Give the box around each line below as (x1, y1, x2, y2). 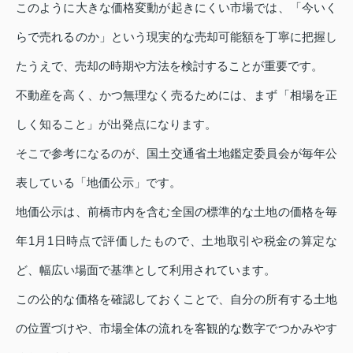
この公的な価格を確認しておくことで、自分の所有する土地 (16, 292, 337, 307)
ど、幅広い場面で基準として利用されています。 (16, 263, 276, 277)
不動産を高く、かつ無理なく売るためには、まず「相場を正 (16, 88, 337, 102)
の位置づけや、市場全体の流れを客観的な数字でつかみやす (16, 321, 337, 336)
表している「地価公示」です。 (16, 176, 181, 190)
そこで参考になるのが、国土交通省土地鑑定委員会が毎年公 (16, 147, 337, 161)
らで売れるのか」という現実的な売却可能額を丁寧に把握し (16, 30, 337, 44)
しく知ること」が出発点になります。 (16, 117, 217, 132)
